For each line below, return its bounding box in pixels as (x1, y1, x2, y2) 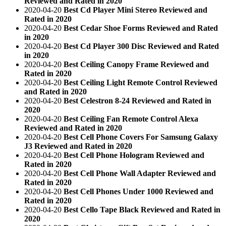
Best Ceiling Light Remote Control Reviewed (64, 78, 217, 87)
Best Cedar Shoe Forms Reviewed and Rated (64, 23, 218, 32)
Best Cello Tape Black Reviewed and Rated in (64, 205, 220, 214)
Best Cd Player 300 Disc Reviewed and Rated (64, 41, 219, 50)
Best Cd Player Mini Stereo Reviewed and (64, 5, 207, 14)
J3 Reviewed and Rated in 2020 (24, 141, 132, 150)
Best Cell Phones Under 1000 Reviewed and (64, 187, 213, 196)
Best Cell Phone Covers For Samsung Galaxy (64, 132, 218, 141)
